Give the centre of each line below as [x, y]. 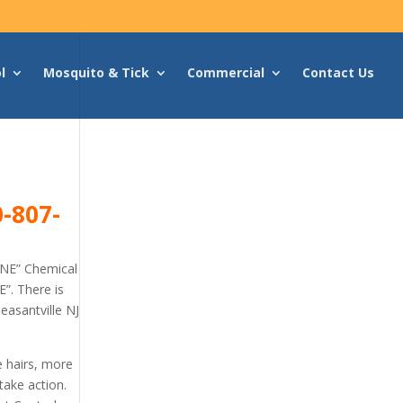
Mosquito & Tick [96, 72]
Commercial [226, 72]
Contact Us [338, 72]
